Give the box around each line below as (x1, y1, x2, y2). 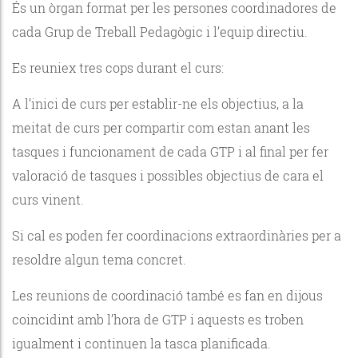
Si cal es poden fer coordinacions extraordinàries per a (12, 226, 341, 244)
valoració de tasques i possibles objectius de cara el (12, 166, 324, 184)
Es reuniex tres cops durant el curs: (12, 58, 224, 76)
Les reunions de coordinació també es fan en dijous (12, 286, 323, 304)
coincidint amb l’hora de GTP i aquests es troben (12, 310, 304, 328)
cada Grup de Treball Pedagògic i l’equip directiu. (12, 22, 308, 40)
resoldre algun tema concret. (12, 250, 186, 268)
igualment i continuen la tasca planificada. (12, 334, 271, 352)
